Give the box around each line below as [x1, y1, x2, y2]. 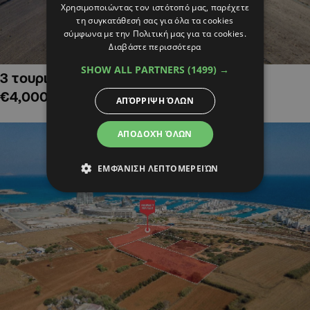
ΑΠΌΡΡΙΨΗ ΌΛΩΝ [116, 94, 194, 107]
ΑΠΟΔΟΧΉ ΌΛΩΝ [118, 127, 192, 140]
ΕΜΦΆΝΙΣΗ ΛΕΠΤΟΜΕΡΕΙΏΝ [98, 162, 219, 174]
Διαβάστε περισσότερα [109, 40, 201, 53]
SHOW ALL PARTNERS [81, 62, 188, 76]
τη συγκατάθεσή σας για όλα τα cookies [76, 14, 234, 26]
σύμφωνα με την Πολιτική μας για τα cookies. [64, 27, 246, 39]
